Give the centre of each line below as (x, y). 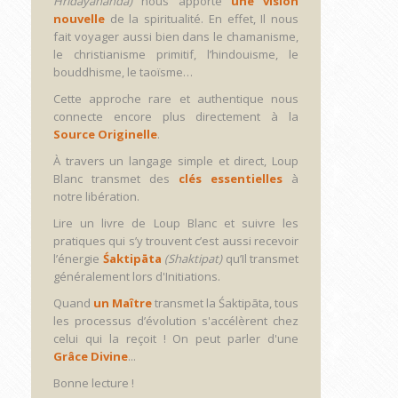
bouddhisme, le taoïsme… (123, 72)
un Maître (123, 303)
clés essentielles (226, 179)
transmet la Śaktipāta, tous (225, 303)
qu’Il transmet (260, 259)
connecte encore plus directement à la (176, 116)
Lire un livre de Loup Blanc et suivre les (176, 223)
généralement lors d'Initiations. (137, 276)
